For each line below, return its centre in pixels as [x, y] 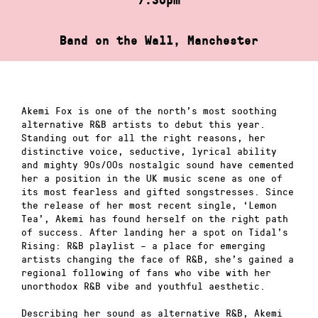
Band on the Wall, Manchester [159, 40]
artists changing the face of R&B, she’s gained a [158, 258]
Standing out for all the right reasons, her [143, 137]
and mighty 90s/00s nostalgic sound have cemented [158, 164]
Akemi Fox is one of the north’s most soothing [149, 110]
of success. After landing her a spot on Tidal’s [155, 231]
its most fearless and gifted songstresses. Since [158, 191]
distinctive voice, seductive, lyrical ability [149, 150]
